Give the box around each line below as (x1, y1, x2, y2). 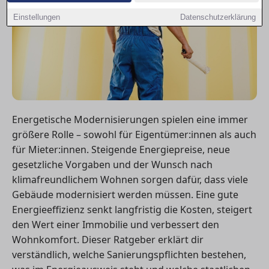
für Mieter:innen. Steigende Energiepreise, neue (12, 143, 230, 157)
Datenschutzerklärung (180, 13, 256, 22)
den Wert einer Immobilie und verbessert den (12, 218, 219, 232)
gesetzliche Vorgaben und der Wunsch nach (12, 158, 213, 172)
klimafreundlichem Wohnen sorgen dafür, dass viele (12, 173, 248, 187)
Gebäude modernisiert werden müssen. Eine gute (12, 188, 238, 202)
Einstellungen (13, 13, 61, 22)
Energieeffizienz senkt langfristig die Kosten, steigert (12, 203, 252, 217)
